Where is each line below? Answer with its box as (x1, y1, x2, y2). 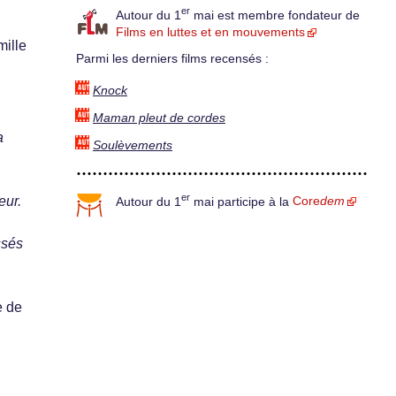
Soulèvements (93, 138, 172, 152)
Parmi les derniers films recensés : (76, 52, 269, 66)
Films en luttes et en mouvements (116, 26, 305, 40)
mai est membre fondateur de (190, 8, 360, 22)
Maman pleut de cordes (93, 110, 225, 125)
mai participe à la (190, 194, 293, 209)
